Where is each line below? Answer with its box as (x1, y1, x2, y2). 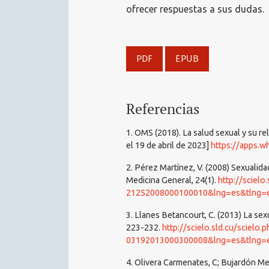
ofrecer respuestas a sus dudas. (126, 4, 264, 15)
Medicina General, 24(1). (126, 175, 218, 186)
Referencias (126, 99, 199, 119)
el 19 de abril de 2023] (126, 141, 211, 151)
